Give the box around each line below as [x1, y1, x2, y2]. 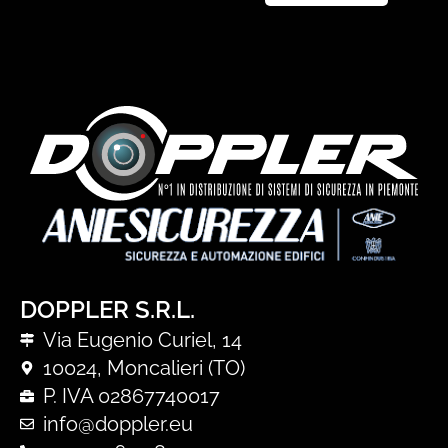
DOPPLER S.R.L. [20, 295, 195, 325]
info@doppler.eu [42, 412, 193, 437]
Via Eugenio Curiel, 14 [42, 328, 242, 353]
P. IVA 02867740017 [42, 384, 220, 409]
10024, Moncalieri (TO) [42, 356, 245, 381]
